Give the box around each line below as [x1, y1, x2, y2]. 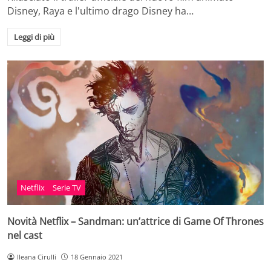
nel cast [7, 228, 42, 242]
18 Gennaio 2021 [70, 252, 123, 261]
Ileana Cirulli [16, 252, 56, 261]
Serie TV [53, 182, 82, 194]
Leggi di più [13, 31, 54, 43]
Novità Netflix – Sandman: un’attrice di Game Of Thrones [7, 214, 264, 228]
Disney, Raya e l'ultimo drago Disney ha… [7, 4, 194, 18]
